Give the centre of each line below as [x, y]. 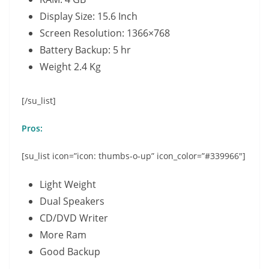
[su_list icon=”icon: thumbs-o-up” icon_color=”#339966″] [134, 156]
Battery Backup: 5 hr [85, 50]
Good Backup [70, 251]
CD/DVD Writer [74, 218]
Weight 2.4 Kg [70, 66]
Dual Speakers [72, 201]
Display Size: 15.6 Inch [89, 16]
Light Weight [68, 184]
